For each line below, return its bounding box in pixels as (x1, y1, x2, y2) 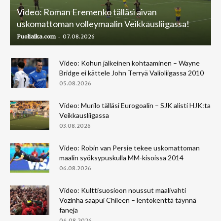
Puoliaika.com (17, 33, 56, 40)
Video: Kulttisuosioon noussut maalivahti (59, 185, 186, 194)
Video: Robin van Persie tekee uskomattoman (59, 143, 200, 152)
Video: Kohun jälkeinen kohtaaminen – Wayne (59, 58, 200, 67)
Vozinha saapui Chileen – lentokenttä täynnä (59, 195, 196, 204)
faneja (59, 205, 78, 214)
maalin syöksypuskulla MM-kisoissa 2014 (59, 153, 184, 162)
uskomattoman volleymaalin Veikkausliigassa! (17, 18, 189, 29)
